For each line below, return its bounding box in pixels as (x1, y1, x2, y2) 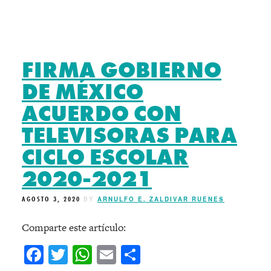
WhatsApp (92, 241, 175, 267)
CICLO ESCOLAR (22, 143, 189, 172)
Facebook (44, 241, 119, 267)
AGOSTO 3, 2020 (22, 194, 80, 204)
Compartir (140, 241, 224, 267)
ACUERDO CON (22, 100, 181, 128)
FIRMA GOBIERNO (22, 56, 221, 85)
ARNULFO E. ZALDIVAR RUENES (97, 195, 224, 204)
